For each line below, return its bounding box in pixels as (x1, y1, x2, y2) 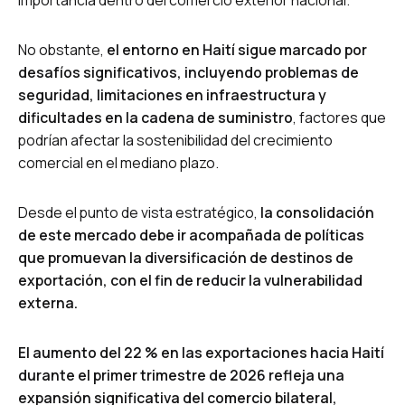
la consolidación (260, 202, 374, 222)
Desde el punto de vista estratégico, (18, 202, 260, 222)
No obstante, (18, 39, 107, 60)
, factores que (293, 107, 386, 127)
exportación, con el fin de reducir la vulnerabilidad (18, 269, 363, 290)
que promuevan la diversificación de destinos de (18, 247, 353, 268)
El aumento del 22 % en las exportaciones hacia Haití (18, 342, 384, 363)
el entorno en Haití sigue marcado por (107, 39, 367, 60)
